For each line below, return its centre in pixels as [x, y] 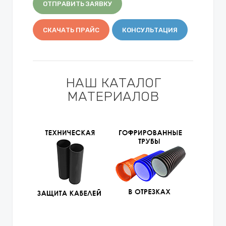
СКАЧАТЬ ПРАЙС [71, 30]
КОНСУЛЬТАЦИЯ [150, 30]
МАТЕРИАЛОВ [113, 96]
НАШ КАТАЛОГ [113, 82]
